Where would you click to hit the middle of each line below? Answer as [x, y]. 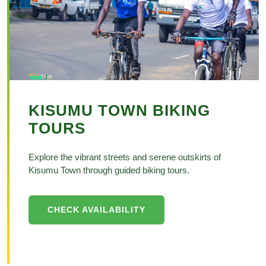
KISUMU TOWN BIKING [119, 110]
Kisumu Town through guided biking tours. [109, 170]
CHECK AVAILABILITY [96, 210]
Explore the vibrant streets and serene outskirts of [125, 157]
